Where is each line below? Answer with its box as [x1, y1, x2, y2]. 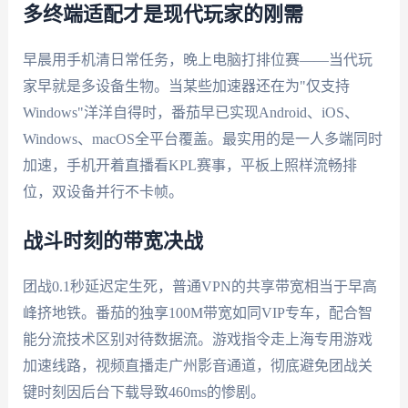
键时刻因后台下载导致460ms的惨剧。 [22, 384, 265, 401]
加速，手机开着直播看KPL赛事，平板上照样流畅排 [22, 157, 357, 173]
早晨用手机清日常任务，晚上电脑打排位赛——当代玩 [22, 51, 372, 67]
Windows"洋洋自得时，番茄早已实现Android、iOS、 [22, 104, 359, 120]
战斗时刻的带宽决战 [22, 231, 203, 252]
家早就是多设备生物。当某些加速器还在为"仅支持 [22, 77, 350, 94]
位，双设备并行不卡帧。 [22, 183, 183, 199]
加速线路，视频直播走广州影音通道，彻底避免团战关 [22, 358, 372, 374]
